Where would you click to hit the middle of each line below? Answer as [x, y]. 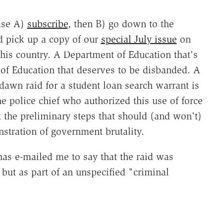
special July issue [139, 39]
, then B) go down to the [121, 24]
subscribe [47, 24]
